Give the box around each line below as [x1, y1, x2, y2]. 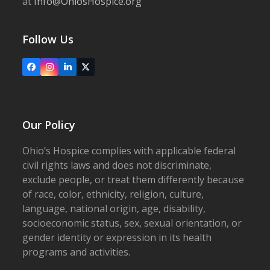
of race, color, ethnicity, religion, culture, [22, 187, 204, 201]
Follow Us [22, 32, 74, 46]
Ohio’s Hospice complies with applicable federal [22, 144, 236, 157]
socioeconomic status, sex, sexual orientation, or [22, 216, 242, 230]
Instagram [48, 64, 89, 76]
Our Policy [22, 118, 76, 132]
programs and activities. [22, 245, 131, 259]
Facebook [30, 64, 69, 76]
